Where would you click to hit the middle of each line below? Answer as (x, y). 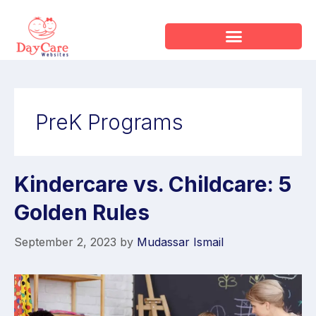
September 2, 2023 (65, 242)
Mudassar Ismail (180, 242)
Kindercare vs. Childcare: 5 (153, 184)
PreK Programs (109, 122)
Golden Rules (82, 212)
